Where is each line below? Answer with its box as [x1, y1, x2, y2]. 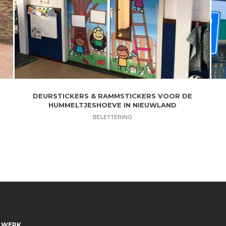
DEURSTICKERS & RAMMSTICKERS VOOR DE [32, 92, 192, 100]
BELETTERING [92, 114, 132, 121]
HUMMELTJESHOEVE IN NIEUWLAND [48, 101, 177, 109]
